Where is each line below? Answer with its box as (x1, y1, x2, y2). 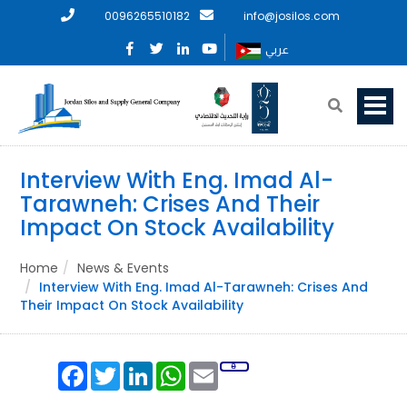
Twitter (119, 358, 172, 380)
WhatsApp (184, 358, 262, 380)
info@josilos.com (243, 8, 340, 24)
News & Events (76, 259, 169, 278)
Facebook (86, 358, 159, 380)
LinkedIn (152, 358, 210, 380)
